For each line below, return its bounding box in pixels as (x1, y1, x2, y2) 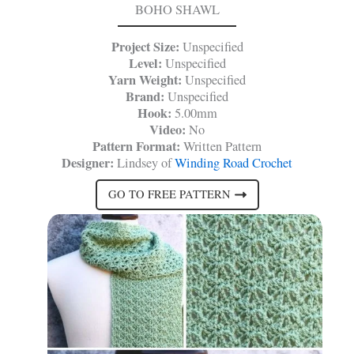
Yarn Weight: (108, 70, 185, 89)
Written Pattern (180, 137, 262, 155)
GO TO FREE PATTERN (107, 186, 231, 202)
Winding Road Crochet (175, 153, 292, 171)
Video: (149, 119, 186, 139)
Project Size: (111, 36, 179, 56)
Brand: (126, 86, 164, 106)
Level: (128, 53, 162, 73)
